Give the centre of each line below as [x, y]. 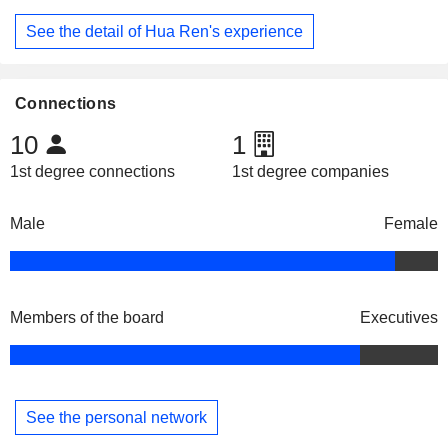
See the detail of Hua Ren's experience [164, 31]
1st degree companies [310, 172]
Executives [399, 318]
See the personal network [116, 417]
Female [411, 224]
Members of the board [87, 318]
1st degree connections [92, 172]
